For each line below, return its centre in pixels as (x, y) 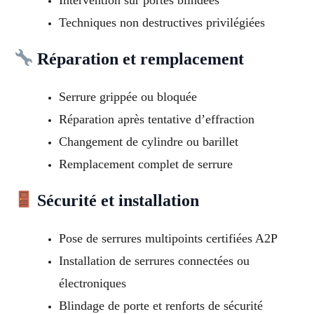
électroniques (92, 283)
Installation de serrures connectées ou (154, 260)
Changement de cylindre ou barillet (148, 141)
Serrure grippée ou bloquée (128, 96)
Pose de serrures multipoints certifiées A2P (168, 238)
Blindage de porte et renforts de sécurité (161, 305)
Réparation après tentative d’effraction (156, 119)
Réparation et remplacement (139, 59)
